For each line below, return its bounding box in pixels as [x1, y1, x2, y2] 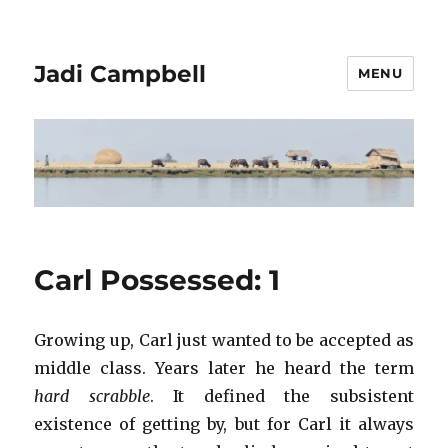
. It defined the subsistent [149, 386, 414, 407]
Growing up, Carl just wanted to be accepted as [34, 330, 414, 351]
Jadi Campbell [34, 59, 207, 88]
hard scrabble [34, 386, 150, 407]
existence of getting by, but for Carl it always [34, 414, 414, 435]
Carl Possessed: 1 [34, 263, 281, 298]
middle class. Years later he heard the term [34, 358, 414, 379]
